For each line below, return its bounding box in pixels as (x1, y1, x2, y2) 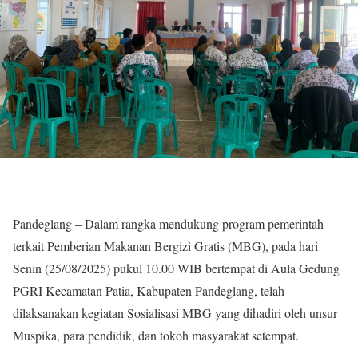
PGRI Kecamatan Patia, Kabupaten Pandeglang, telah (13, 282, 284, 299)
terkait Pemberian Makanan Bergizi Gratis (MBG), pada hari (13, 237, 318, 254)
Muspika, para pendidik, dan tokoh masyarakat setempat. (13, 327, 299, 344)
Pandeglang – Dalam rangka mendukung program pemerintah (13, 215, 324, 232)
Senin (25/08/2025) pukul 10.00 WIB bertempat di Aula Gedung (13, 260, 340, 276)
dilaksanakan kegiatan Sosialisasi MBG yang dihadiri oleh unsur (13, 304, 337, 321)
